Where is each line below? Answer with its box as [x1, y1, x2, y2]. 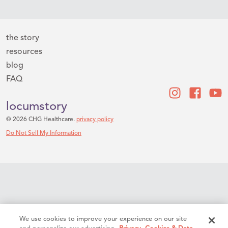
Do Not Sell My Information [6, 130, 81, 136]
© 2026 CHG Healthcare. [6, 116, 76, 123]
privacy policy [76, 116, 113, 123]
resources [6, 47, 42, 56]
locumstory [6, 100, 67, 113]
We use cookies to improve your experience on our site [19, 216, 187, 222]
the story [6, 34, 39, 42]
